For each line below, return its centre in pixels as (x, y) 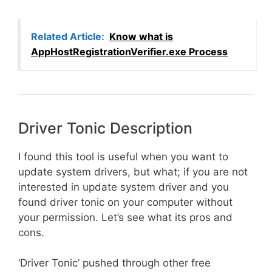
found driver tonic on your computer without (125, 202)
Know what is (141, 36)
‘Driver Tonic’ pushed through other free (114, 263)
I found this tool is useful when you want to (123, 156)
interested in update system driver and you (124, 187)
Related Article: (68, 36)
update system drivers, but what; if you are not (133, 172)
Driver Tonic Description (105, 128)
